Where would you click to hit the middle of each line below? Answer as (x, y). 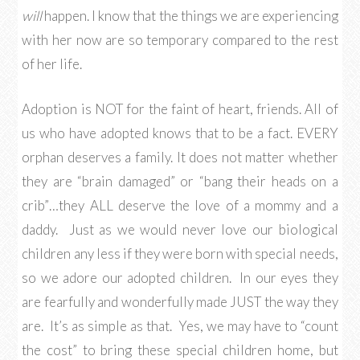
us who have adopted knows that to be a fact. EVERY (180, 133)
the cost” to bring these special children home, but (180, 350)
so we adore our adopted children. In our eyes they (180, 278)
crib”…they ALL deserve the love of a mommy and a (180, 205)
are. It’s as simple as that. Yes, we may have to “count (180, 326)
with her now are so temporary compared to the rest (180, 40)
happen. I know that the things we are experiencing (190, 16)
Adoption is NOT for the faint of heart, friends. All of (180, 109)
